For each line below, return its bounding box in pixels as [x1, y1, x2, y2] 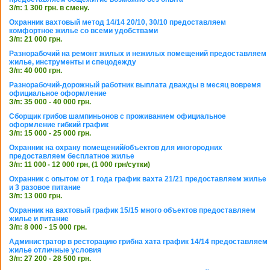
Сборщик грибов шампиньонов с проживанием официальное [9, 112, 226, 121]
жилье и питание [9, 215, 69, 223]
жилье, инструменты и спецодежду [9, 58, 136, 66]
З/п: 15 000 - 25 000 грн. [9, 129, 91, 137]
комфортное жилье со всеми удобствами [9, 27, 158, 35]
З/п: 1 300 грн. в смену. [9, 4, 89, 12]
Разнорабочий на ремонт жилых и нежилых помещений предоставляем [9, 49, 266, 58]
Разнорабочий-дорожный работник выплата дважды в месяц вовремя [9, 81, 261, 89]
